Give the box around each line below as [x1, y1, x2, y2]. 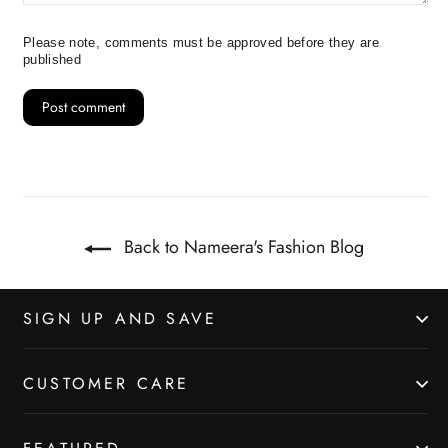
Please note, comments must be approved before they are [23, 36, 379, 51]
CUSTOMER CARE [23, 372, 190, 396]
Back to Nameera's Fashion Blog [119, 234, 364, 261]
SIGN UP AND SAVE [23, 307, 218, 331]
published [23, 53, 82, 68]
